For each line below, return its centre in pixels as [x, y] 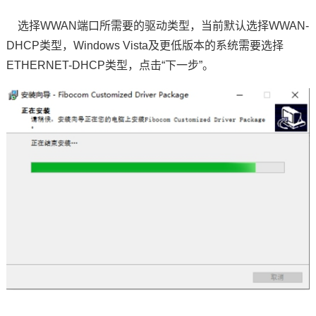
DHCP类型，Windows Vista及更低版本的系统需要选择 [145, 45]
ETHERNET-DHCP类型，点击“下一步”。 [110, 65]
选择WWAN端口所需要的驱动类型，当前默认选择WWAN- [157, 25]
